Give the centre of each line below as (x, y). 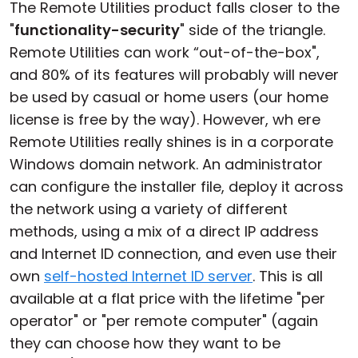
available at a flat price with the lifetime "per (167, 298)
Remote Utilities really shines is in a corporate (171, 142)
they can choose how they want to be (145, 343)
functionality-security (97, 30)
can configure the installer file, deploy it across (177, 187)
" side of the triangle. (253, 30)
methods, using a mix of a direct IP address (164, 231)
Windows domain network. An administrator (166, 164)
